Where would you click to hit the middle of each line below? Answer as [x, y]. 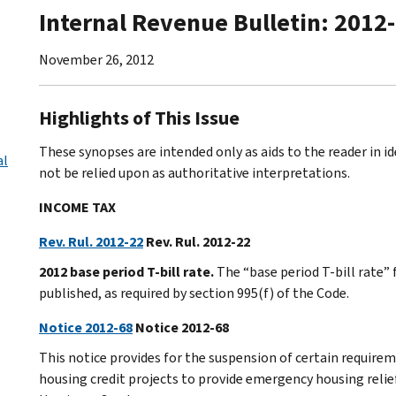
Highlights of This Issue [139, 118]
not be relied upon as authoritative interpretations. [194, 172]
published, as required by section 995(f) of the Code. [194, 293]
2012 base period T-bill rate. [126, 271]
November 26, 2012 [96, 59]
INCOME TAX [77, 207]
